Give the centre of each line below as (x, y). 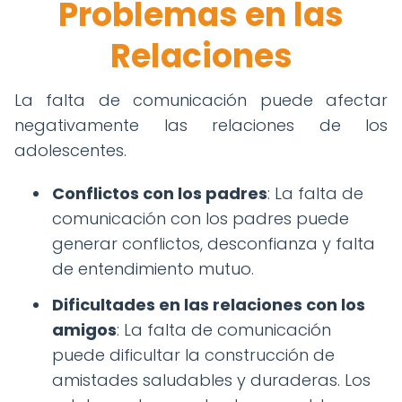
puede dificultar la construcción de (193, 355)
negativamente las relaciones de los (201, 125)
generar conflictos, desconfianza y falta (214, 244)
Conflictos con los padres (160, 193)
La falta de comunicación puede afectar (201, 100)
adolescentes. (70, 150)
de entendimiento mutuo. (153, 269)
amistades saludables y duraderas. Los (211, 380)
